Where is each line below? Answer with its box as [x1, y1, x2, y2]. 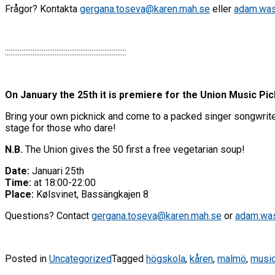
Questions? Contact [5, 209, 91, 222]
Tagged [112, 252, 146, 265]
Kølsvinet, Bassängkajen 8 [34, 188, 149, 200]
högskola [146, 252, 185, 265]
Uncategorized [49, 252, 112, 265]
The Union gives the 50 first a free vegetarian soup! [23, 143, 245, 155]
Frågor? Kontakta [5, 2, 80, 15]
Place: [5, 188, 34, 200]
